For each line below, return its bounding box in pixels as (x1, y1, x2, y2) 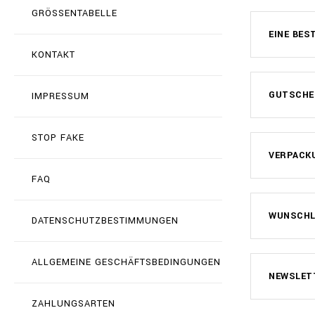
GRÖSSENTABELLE (32, 7, 117, 20)
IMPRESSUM (32, 90, 89, 103)
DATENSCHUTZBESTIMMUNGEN (32, 214, 179, 227)
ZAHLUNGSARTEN (32, 297, 115, 310)
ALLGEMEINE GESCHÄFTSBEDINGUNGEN (32, 256, 221, 269)
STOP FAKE (32, 131, 84, 144)
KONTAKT (32, 49, 75, 61)
